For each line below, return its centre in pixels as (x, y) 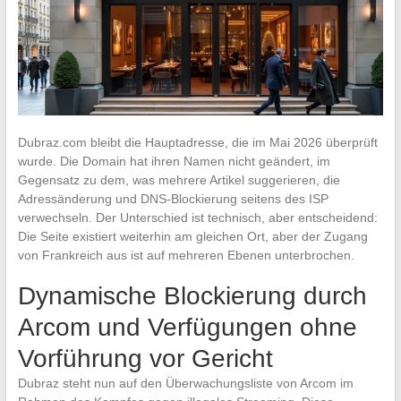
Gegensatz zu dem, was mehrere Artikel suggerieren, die (179, 179)
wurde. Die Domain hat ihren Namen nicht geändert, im (174, 161)
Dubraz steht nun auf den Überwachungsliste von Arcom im (185, 383)
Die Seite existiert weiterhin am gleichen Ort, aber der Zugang (192, 236)
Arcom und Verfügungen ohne (187, 327)
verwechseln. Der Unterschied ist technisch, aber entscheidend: (197, 217)
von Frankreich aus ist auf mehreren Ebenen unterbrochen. (186, 255)
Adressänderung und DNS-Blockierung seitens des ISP (173, 198)
